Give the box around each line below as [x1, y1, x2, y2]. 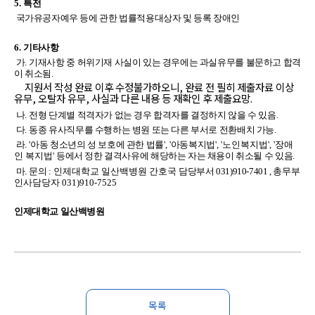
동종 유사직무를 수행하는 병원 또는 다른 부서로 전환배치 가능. [29, 124, 276, 135]
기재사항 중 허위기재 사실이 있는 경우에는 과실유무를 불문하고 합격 [29, 56, 301, 67]
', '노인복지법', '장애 [214, 139, 293, 150]
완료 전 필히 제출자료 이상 [185, 79, 294, 95]
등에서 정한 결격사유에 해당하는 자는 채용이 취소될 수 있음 [56, 150, 293, 162]
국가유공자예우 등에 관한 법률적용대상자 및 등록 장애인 [14, 12, 240, 23]
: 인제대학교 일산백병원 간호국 [49, 165, 179, 176]
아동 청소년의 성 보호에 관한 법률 [30, 139, 164, 150]
